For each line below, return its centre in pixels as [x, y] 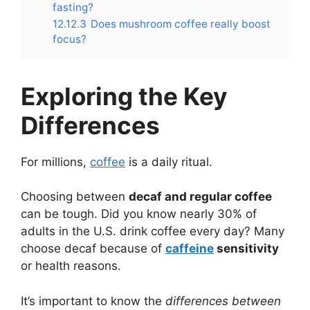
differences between [223, 301]
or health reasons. [71, 266]
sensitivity [246, 249]
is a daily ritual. [169, 162]
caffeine [190, 249]
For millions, [55, 162]
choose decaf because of [93, 249]
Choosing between [75, 197]
